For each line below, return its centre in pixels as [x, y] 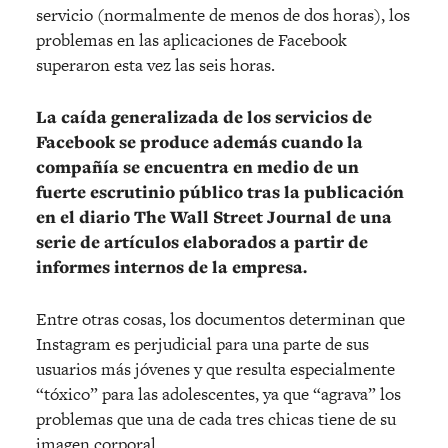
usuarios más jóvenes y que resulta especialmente [215, 369]
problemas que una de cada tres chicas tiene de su [216, 419]
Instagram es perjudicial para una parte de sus [202, 344]
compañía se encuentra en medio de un [197, 167]
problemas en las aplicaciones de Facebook [191, 40]
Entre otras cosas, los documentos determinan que [220, 319]
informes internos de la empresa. [171, 267]
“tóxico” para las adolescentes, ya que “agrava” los [218, 394]
